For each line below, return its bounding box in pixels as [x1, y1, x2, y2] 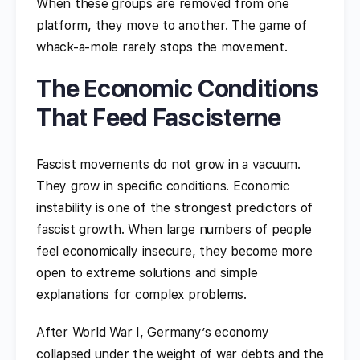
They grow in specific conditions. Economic [36, 178, 290, 194]
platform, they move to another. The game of [36, 17, 307, 33]
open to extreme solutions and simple [36, 264, 258, 280]
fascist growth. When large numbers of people [36, 221, 312, 237]
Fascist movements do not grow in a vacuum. [36, 156, 301, 172]
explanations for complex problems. [36, 286, 247, 302]
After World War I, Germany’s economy [36, 324, 269, 340]
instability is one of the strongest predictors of [36, 199, 313, 215]
